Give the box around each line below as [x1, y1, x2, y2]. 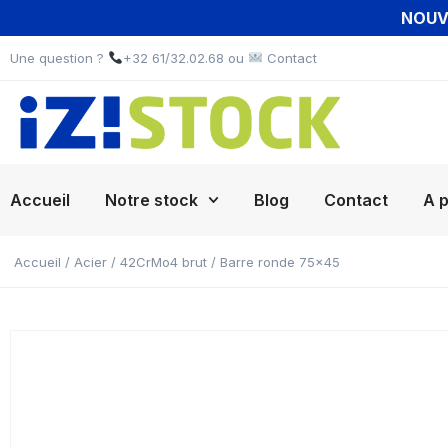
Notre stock [105, 190, 198, 210]
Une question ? [10, 49, 108, 66]
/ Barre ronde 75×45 [207, 254, 340, 270]
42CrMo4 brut [120, 254, 207, 270]
